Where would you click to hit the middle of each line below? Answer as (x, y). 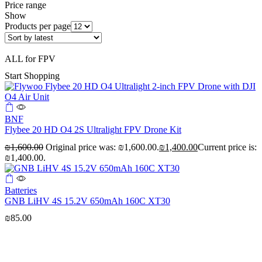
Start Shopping (32, 76)
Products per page (38, 26)
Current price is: (227, 147)
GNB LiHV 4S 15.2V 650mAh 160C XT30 (87, 201)
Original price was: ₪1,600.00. (102, 147)
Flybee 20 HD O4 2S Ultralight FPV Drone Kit (93, 130)
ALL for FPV (30, 59)
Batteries (21, 190)
